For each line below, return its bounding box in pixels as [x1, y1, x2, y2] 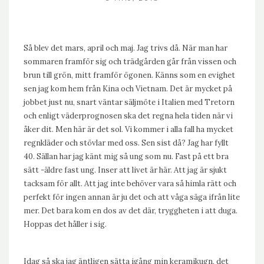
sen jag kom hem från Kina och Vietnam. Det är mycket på [24, 84, 232, 94]
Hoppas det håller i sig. [24, 219, 107, 229]
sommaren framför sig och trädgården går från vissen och [24, 57, 236, 67]
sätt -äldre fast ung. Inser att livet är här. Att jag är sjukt [24, 165, 227, 175]
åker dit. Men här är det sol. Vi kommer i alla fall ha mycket [24, 124, 233, 134]
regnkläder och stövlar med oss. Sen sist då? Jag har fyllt [24, 138, 229, 148]
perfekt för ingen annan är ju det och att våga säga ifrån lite [24, 192, 240, 202]
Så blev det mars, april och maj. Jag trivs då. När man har [24, 43, 227, 53]
